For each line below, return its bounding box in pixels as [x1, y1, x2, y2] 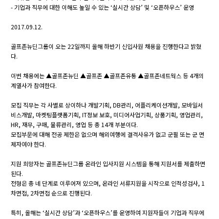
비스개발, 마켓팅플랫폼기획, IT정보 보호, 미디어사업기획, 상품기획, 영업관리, [11, 110, 203, 119]
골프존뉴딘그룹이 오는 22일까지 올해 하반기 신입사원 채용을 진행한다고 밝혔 [11, 42, 202, 50]
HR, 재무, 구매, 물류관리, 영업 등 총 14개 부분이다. [11, 120, 138, 129]
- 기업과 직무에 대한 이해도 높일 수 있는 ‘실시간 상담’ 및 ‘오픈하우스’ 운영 [11, 2, 195, 11]
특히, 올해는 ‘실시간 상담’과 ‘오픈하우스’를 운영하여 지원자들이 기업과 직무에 [11, 208, 205, 217]
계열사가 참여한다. [11, 81, 57, 89]
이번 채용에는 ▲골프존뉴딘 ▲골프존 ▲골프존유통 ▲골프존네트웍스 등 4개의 [11, 71, 204, 80]
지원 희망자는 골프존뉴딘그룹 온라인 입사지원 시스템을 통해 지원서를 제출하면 [11, 159, 206, 168]
